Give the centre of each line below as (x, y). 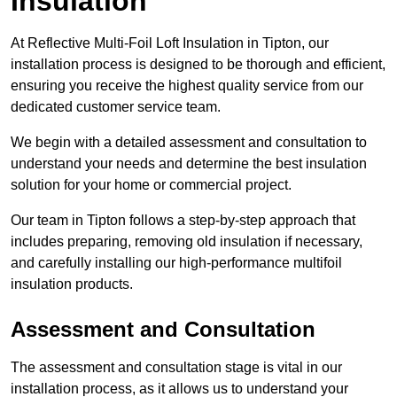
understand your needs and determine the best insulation (189, 164)
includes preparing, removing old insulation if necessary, (187, 242)
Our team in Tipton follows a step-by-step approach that (183, 221)
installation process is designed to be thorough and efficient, (198, 65)
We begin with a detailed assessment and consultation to (189, 143)
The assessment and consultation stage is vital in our (176, 368)
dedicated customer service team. (116, 107)
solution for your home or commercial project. (153, 185)
